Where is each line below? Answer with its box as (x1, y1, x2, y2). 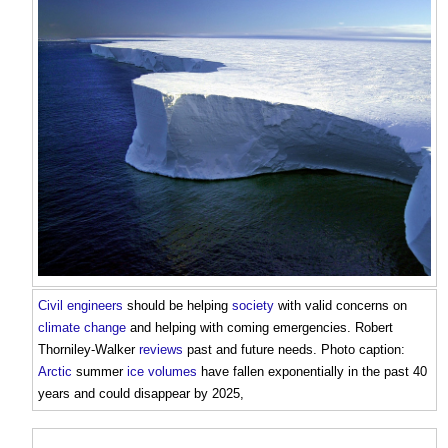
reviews (139, 342, 183, 358)
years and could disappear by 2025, (38, 386, 244, 402)
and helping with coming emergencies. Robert (126, 320, 393, 336)
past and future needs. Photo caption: (183, 342, 405, 358)
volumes (148, 364, 197, 380)
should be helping (123, 298, 232, 314)
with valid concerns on (274, 298, 407, 314)
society (232, 298, 274, 314)
